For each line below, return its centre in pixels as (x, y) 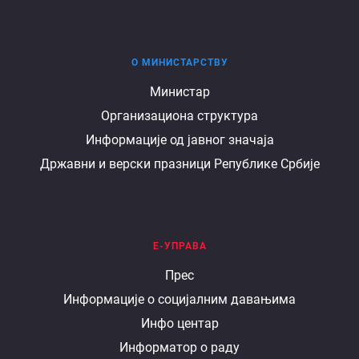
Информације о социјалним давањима (179, 300)
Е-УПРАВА (179, 246)
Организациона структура (179, 116)
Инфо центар (179, 324)
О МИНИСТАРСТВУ (179, 63)
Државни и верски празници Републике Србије (179, 164)
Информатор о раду (179, 348)
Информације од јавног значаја (179, 140)
